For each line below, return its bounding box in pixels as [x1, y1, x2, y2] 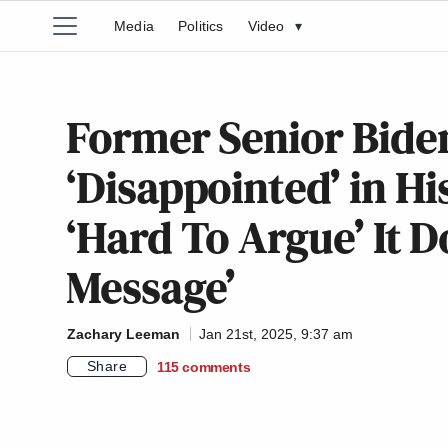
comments [182, 358, 251, 375]
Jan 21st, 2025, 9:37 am [199, 326, 353, 342]
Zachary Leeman [67, 326, 180, 342]
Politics [178, 18, 224, 34]
